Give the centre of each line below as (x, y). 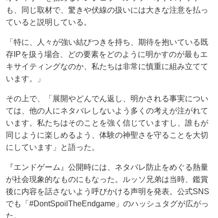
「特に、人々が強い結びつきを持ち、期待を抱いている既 (107, 42)
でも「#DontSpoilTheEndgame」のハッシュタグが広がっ (107, 203)
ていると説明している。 (49, 22)
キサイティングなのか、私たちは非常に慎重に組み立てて (107, 66)
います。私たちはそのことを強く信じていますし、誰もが (107, 123)
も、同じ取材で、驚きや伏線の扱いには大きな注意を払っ (107, 10)
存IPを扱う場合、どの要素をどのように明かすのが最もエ (107, 54)
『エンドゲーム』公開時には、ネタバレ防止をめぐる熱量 (107, 167)
